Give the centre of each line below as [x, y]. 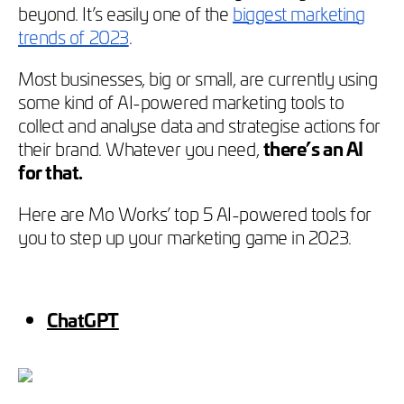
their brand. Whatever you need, [141, 147]
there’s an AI [313, 147]
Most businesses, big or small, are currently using [198, 77]
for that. [50, 171]
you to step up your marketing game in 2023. [185, 236]
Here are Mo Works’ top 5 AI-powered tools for [195, 212]
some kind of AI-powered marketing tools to [181, 101]
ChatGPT [83, 319]
